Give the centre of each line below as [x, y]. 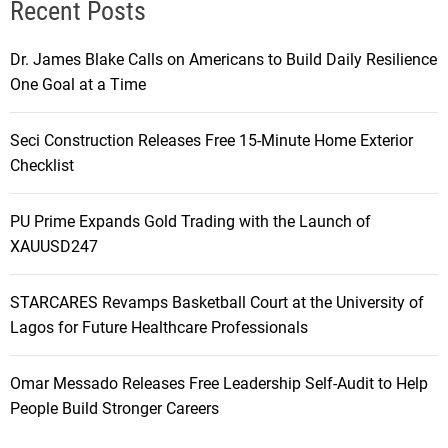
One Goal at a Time [78, 84]
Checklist [42, 165]
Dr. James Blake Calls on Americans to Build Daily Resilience [223, 59]
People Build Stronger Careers [114, 408]
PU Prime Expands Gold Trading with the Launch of [190, 221]
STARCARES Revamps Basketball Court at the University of [217, 302]
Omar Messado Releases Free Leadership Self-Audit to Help [219, 383]
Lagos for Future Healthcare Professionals [159, 327]
